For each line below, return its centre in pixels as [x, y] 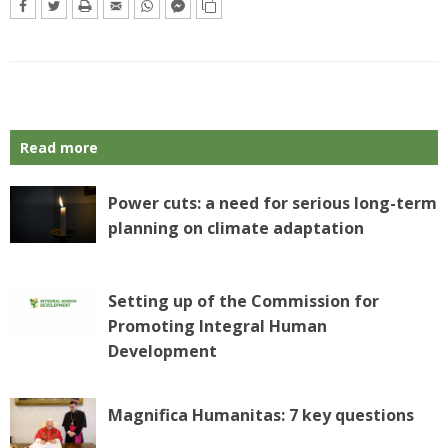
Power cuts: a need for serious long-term [272, 203]
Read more [59, 148]
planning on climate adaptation [235, 228]
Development [162, 351]
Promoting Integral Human [217, 326]
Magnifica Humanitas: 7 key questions [260, 415]
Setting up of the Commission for [243, 301]
